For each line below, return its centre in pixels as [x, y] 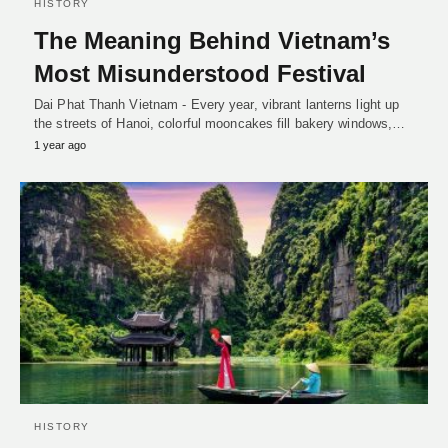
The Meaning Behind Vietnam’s [212, 40]
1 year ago [60, 145]
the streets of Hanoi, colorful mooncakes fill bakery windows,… [220, 123]
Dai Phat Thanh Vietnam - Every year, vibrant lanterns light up [217, 104]
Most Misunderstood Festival [200, 73]
